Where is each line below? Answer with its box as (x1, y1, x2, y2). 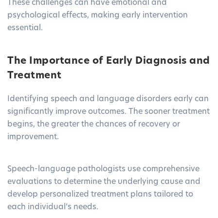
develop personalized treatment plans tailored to (7, 191, 193, 199)
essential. (7, 24, 43, 33)
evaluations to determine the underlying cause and (7, 178, 200, 186)
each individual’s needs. (7, 203, 98, 212)
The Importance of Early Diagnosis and (7, 56, 210, 67)
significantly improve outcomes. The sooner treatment (7, 108, 210, 116)
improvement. (7, 133, 59, 142)
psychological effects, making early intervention (7, 12, 188, 20)
